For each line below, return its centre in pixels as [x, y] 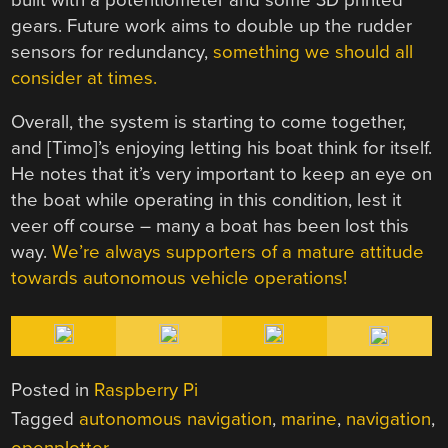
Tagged [45, 419]
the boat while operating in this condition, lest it [207, 200]
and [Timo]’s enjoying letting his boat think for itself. [222, 148]
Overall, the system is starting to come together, [209, 122]
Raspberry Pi [146, 390]
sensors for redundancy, [112, 51]
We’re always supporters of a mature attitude [238, 252]
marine [309, 419]
